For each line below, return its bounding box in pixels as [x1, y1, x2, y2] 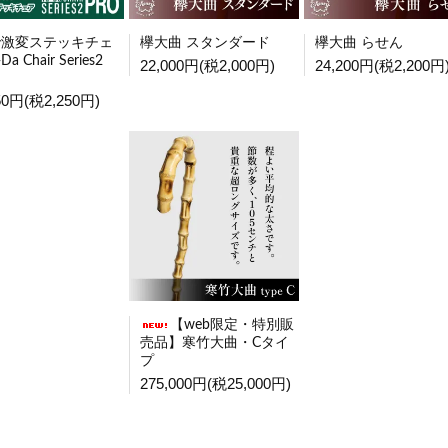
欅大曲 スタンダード [140, 36, 270, 50]
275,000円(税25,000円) [140, 375, 291, 392]
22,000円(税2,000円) [140, 57, 275, 74]
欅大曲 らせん [315, 36, 403, 50]
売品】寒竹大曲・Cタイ [140, 336, 289, 350]
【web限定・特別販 [170, 318, 294, 332]
